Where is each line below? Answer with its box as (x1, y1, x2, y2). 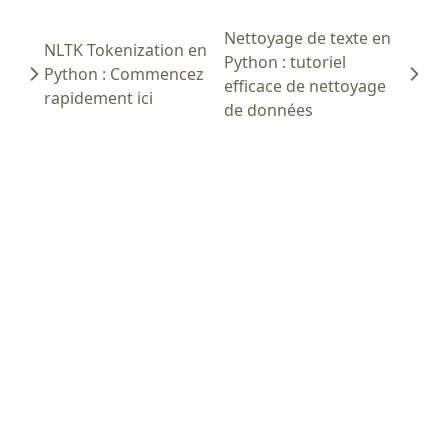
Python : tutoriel (224, 51, 346, 74)
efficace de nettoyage (224, 75, 386, 98)
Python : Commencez (44, 63, 204, 86)
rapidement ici (44, 87, 153, 110)
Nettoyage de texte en (224, 27, 391, 50)
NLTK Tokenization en (44, 39, 207, 62)
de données (224, 99, 313, 122)
